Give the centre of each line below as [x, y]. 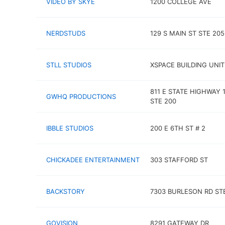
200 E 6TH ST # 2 [178, 128]
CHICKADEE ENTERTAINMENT [93, 159]
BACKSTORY [66, 191]
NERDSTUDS [66, 33]
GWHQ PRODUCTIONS [81, 96]
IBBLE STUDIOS [70, 128]
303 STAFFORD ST [179, 159]
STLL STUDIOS [69, 65]
